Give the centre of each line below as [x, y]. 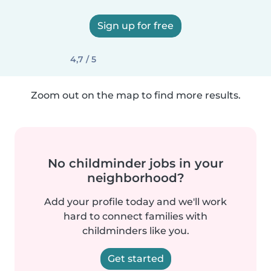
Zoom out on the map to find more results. [135, 95]
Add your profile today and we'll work [135, 202]
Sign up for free [135, 26]
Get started [135, 259]
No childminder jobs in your [135, 163]
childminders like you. [135, 231]
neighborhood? [135, 178]
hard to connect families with [135, 216]
